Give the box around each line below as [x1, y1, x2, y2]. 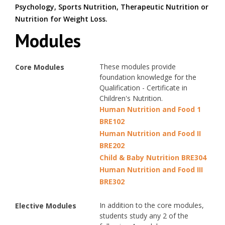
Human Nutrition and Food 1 [99, 104, 201, 114]
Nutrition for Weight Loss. [15, 14, 107, 24]
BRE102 [99, 117, 125, 126]
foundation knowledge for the [99, 72, 196, 82]
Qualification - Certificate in [99, 83, 187, 92]
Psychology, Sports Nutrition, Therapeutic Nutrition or [15, 2, 208, 12]
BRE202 [99, 141, 125, 150]
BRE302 [99, 177, 125, 186]
